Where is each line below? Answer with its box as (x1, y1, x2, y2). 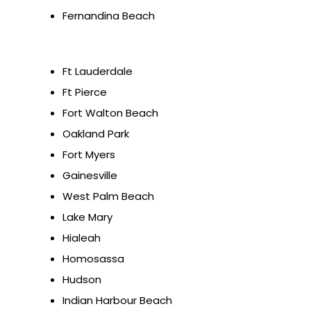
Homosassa (62, 251, 124, 267)
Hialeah (62, 230, 101, 246)
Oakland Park (62, 126, 129, 142)
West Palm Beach (62, 189, 154, 204)
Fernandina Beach (62, 8, 155, 24)
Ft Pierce (62, 85, 107, 100)
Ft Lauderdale (62, 64, 133, 79)
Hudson (62, 272, 101, 287)
